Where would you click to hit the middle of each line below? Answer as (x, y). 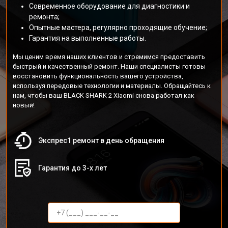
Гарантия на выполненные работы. (88, 38)
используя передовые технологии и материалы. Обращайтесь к (112, 86)
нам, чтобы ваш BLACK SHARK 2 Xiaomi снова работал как (104, 95)
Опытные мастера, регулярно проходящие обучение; (118, 27)
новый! (24, 105)
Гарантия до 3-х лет (73, 168)
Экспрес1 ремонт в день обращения (101, 140)
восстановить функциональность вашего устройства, (98, 76)
